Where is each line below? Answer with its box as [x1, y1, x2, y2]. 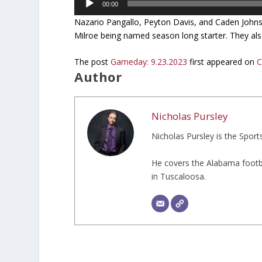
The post [74, 56, 111, 68]
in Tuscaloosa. [151, 170, 206, 182]
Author [74, 68, 122, 86]
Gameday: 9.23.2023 [111, 56, 188, 68]
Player [74, 6, 98, 17]
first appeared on [187, 56, 257, 68]
